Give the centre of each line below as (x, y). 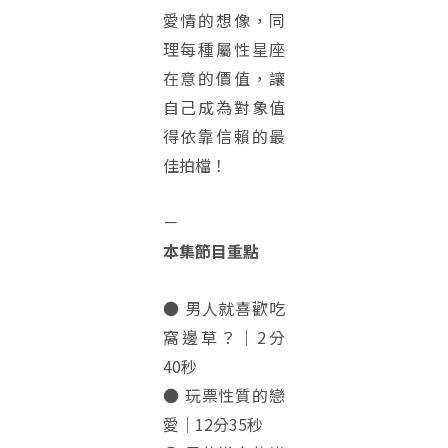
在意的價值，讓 (224, 78)
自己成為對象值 (224, 107)
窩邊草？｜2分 (224, 337)
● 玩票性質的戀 (224, 395)
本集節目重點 (210, 251)
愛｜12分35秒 (212, 424)
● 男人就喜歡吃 (224, 308)
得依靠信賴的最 (224, 136)
